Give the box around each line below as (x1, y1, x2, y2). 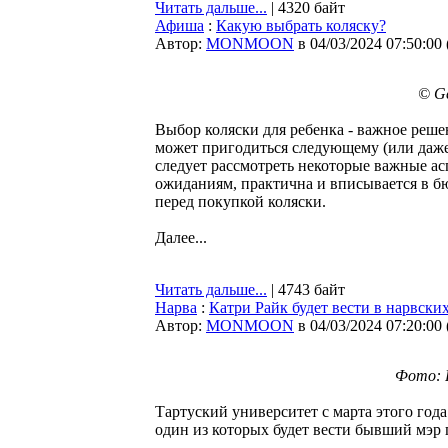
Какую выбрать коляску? (216, 17, 386, 34)
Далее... (155, 229, 207, 246)
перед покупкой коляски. (155, 193, 326, 210)
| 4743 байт (267, 281, 345, 298)
